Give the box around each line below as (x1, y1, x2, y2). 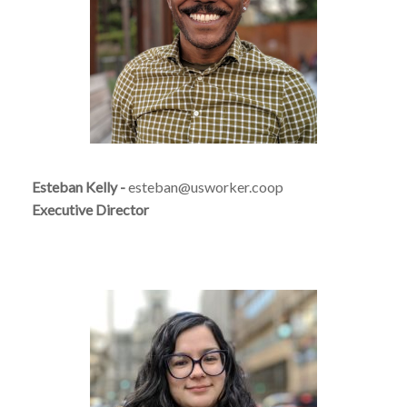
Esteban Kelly (32, 177, 117, 195)
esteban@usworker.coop (125, 177, 283, 195)
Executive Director (32, 200, 149, 218)
